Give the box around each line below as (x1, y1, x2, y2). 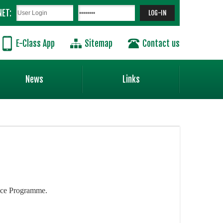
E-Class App (16, 38, 55, 49)
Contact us (142, 38, 180, 49)
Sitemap (85, 38, 112, 49)
